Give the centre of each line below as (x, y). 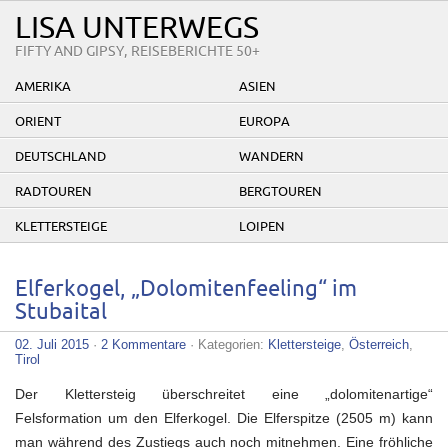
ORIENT (38, 122)
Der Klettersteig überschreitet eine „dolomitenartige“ (224, 394)
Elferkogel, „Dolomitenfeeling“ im (186, 289)
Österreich (379, 344)
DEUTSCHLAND (60, 157)
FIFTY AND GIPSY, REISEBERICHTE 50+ (137, 51)
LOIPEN (262, 227)
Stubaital (61, 312)
